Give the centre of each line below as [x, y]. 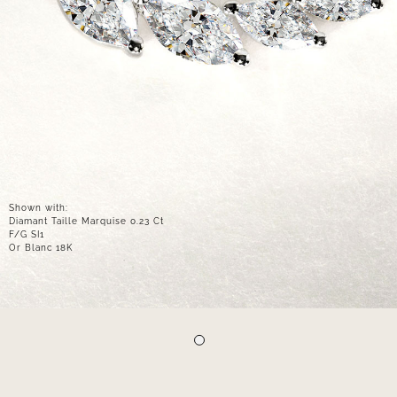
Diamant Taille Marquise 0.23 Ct [86, 221]
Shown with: [38, 207]
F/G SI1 [26, 234]
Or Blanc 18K [40, 247]
